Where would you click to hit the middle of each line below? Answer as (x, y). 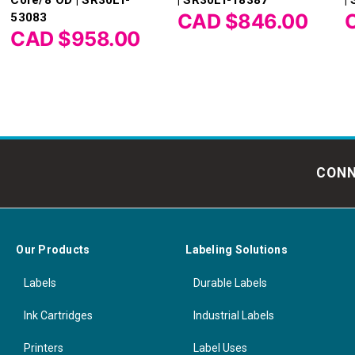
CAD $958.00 (75, 38)
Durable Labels (231, 282)
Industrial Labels (234, 315)
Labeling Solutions (237, 249)
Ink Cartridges (59, 315)
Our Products (53, 249)
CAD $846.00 (242, 21)
